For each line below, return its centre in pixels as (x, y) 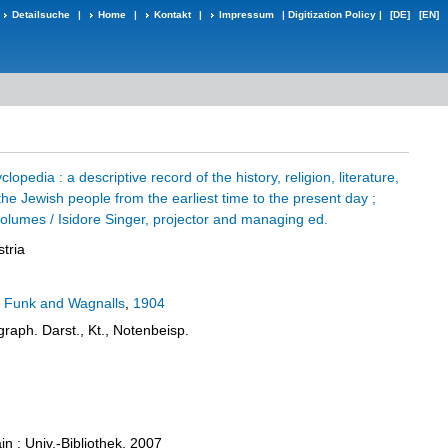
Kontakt (172, 14)
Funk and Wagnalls (64, 303)
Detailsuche (41, 14)
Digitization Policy (332, 14)
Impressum (246, 14)
